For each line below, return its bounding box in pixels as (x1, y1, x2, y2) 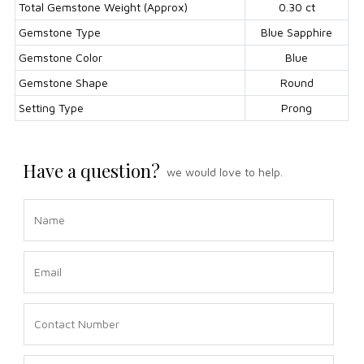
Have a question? (23, 158, 160, 184)
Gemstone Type (19, 25, 102, 40)
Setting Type (19, 101, 84, 115)
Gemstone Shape (19, 76, 109, 90)
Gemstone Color (19, 50, 103, 65)
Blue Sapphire (261, 25, 333, 40)
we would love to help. (167, 165, 283, 180)
